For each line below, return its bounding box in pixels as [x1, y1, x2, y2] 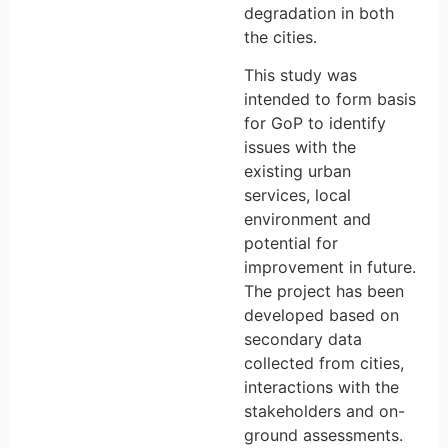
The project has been [244, 281, 404, 302]
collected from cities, [244, 353, 404, 374]
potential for [244, 233, 338, 254]
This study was [244, 65, 357, 86]
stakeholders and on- [244, 401, 405, 422]
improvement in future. [244, 257, 416, 278]
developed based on [244, 305, 399, 326]
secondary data [244, 329, 362, 350]
